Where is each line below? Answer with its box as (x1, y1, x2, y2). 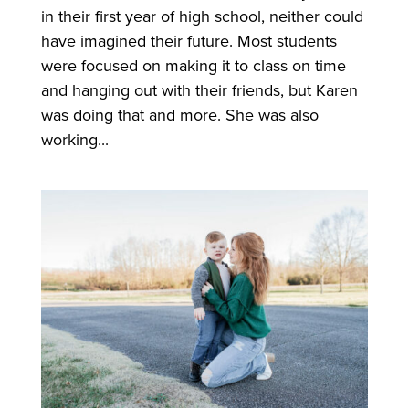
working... (40, 127, 109, 151)
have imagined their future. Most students (40, 28, 337, 52)
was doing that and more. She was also (40, 102, 319, 126)
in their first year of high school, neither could (40, 4, 363, 27)
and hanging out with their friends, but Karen (40, 78, 358, 101)
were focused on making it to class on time (40, 53, 346, 77)
